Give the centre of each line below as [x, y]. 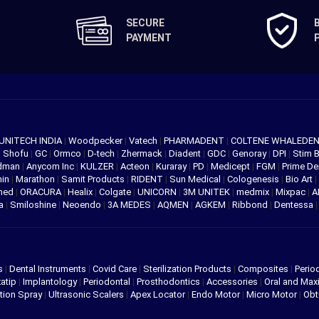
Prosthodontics [168, 282]
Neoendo [83, 205]
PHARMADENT [195, 141]
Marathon [36, 179]
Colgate [116, 192]
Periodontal [107, 282]
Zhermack [143, 154]
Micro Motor [272, 295]
